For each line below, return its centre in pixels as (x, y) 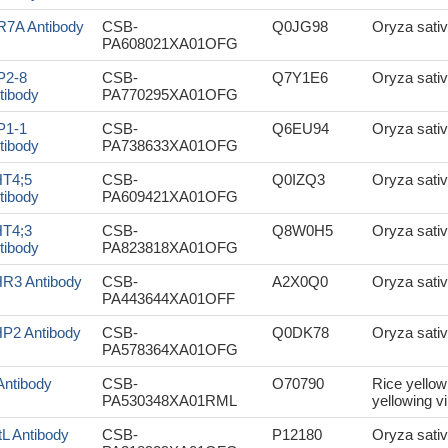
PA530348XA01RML (169, 400)
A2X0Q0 (300, 281)
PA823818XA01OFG (170, 247)
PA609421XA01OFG (170, 196)
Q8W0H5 (302, 230)
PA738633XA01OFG (170, 145)
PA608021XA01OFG (170, 43)
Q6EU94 (300, 128)
